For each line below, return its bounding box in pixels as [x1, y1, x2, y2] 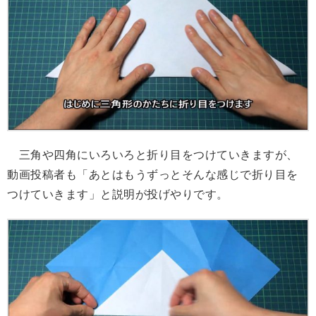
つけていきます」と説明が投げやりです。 [7, 188, 229, 201]
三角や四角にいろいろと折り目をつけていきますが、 [7, 149, 298, 162]
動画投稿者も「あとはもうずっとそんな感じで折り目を [7, 169, 298, 181]
